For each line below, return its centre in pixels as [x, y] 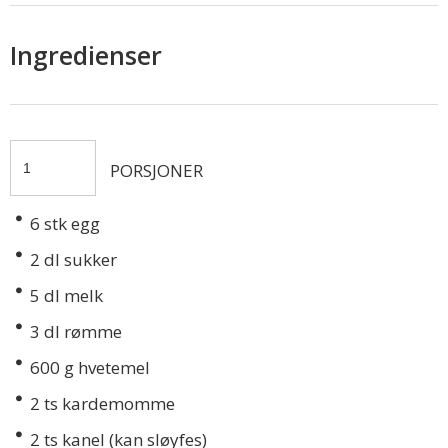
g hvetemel [105, 368]
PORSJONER [156, 171]
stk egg [70, 224]
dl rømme [81, 332]
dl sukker [78, 260]
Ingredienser [86, 55]
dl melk [71, 296]
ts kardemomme [107, 404]
